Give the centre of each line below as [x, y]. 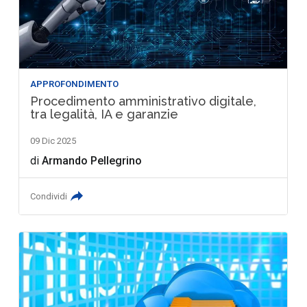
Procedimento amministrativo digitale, [144, 101]
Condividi [49, 196]
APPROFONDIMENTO [75, 84]
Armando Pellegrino [92, 160]
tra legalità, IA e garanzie [105, 114]
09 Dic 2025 [53, 140]
